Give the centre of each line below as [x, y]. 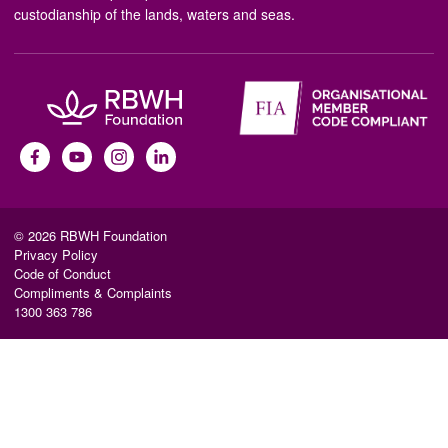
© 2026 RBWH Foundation [90, 235]
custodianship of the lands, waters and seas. [154, 13]
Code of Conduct [62, 273]
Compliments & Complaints [93, 292]
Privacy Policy [56, 254]
